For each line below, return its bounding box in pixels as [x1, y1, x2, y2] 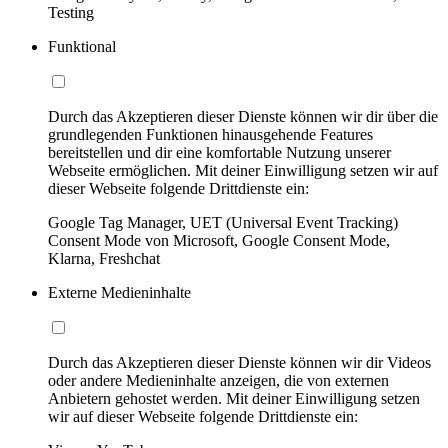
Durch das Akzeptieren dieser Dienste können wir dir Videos [48, 353, 431, 371]
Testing [48, 3, 94, 21]
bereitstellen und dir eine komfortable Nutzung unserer [48, 143, 391, 161]
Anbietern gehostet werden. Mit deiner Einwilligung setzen [48, 389, 420, 407]
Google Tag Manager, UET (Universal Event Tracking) [48, 213, 398, 231]
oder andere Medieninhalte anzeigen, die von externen [48, 371, 389, 389]
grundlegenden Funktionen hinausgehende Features [48, 125, 373, 143]
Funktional [48, 37, 116, 55]
